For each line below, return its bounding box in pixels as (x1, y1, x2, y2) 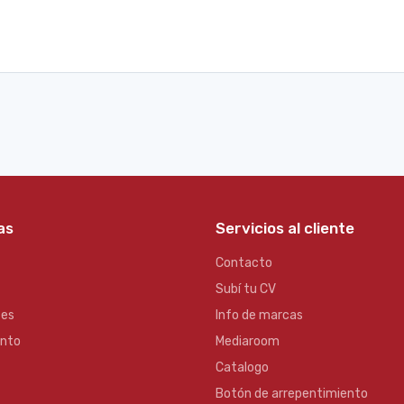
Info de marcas (216, 308, 303, 323)
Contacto (216, 255, 272, 271)
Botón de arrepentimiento (216, 386, 368, 401)
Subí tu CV (216, 281, 276, 297)
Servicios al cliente (216, 219, 354, 237)
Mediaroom (216, 334, 280, 349)
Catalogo (216, 360, 269, 375)
